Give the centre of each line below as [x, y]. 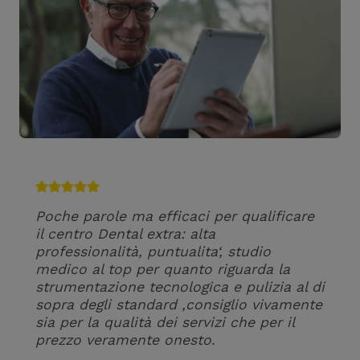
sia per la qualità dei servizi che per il [165, 322]
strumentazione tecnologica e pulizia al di [180, 287]
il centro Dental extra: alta [125, 234]
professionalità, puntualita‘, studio [153, 252]
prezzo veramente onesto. [125, 340]
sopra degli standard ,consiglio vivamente [179, 305]
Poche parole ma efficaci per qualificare [175, 216]
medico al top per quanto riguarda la [163, 269]
